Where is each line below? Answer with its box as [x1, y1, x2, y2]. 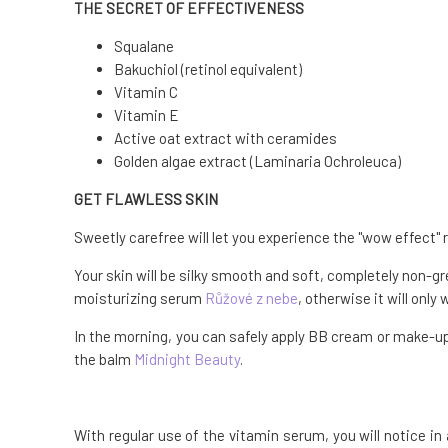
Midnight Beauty [134, 350, 240, 369]
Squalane [114, 37, 174, 56]
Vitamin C [114, 83, 178, 102]
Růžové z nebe [205, 289, 298, 308]
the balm [74, 350, 134, 369]
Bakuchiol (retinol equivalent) [114, 60, 302, 79]
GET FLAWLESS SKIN [74, 190, 218, 209]
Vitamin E [114, 106, 179, 125]
